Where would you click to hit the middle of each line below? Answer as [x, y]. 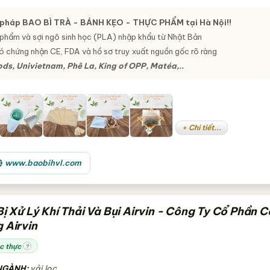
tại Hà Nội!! [208, 22]
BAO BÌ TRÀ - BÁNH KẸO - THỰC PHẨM [104, 22]
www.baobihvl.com [43, 163]
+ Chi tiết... [202, 127]
